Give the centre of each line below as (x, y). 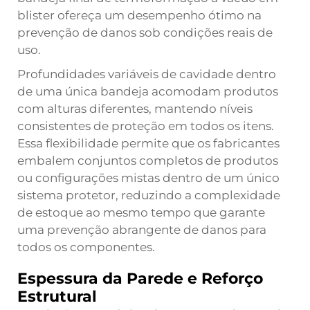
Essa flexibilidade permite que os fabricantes (148, 143)
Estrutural (57, 297)
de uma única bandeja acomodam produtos (148, 91)
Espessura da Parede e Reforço (140, 279)
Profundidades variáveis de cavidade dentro (147, 74)
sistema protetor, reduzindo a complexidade (149, 195)
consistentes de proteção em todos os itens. (146, 126)
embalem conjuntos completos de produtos (148, 161)
